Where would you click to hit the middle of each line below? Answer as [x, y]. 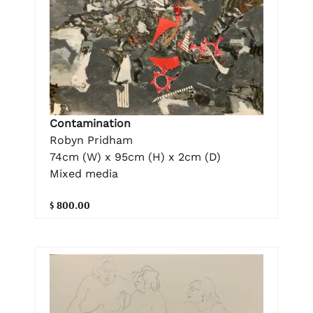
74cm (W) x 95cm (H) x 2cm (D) [135, 157]
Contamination [90, 124]
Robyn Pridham [91, 140]
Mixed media [84, 174]
